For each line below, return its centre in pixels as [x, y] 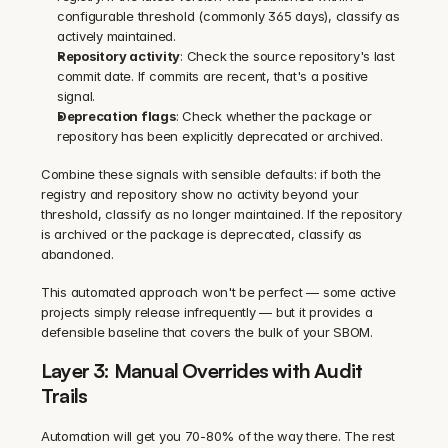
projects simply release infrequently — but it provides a [207, 312]
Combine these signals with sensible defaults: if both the [211, 174]
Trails [64, 396]
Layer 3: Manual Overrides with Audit [202, 371]
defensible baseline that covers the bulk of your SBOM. [207, 332]
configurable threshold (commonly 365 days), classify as [228, 16]
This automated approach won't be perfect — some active [218, 292]
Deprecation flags [116, 116]
